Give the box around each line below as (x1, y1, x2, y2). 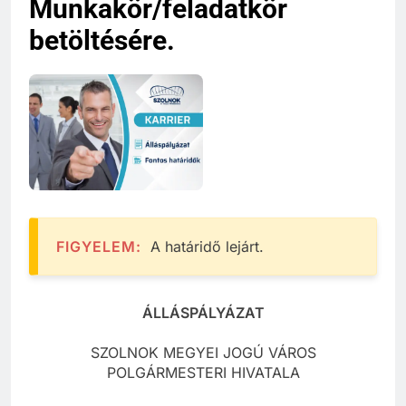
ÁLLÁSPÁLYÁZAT (141, 304, 265, 323)
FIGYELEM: (56, 237, 141, 256)
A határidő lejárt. (141, 237, 264, 256)
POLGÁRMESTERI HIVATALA (106, 363, 300, 382)
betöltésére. (29, 24, 175, 57)
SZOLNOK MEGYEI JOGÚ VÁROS (90, 343, 316, 362)
